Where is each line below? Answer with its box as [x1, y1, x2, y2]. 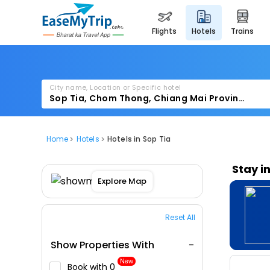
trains [236, 26, 254, 36]
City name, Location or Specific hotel [49, 83, 181, 92]
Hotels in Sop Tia [107, 133, 171, 144]
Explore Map [98, 175, 147, 187]
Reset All [165, 212, 195, 222]
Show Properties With [50, 238, 154, 252]
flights [155, 26, 177, 36]
